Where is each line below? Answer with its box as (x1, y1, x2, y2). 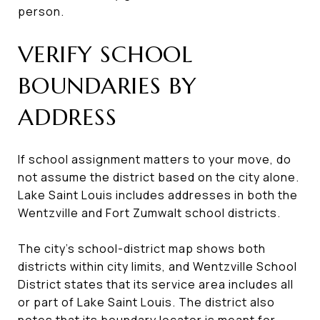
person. (18, 3, 64, 19)
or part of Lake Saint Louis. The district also (18, 294, 275, 310)
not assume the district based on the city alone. (18, 169, 299, 185)
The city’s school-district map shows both (18, 240, 266, 256)
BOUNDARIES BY (18, 71, 197, 100)
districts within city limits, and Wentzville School (18, 258, 297, 274)
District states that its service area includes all (18, 276, 294, 292)
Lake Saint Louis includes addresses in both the (18, 186, 298, 203)
